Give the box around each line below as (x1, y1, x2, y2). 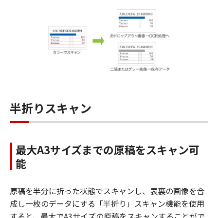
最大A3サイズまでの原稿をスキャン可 (16, 142, 200, 158)
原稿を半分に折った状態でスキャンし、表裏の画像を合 (10, 185, 204, 197)
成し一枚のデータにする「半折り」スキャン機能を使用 (10, 198, 204, 210)
